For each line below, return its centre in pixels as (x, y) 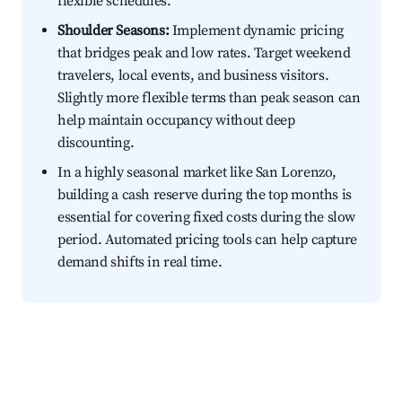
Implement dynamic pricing (256, 31)
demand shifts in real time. (140, 262)
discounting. (96, 143)
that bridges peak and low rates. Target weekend (204, 53)
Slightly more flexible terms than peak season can (209, 98)
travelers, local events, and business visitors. (193, 76)
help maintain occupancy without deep (176, 121)
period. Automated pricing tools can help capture (207, 240)
